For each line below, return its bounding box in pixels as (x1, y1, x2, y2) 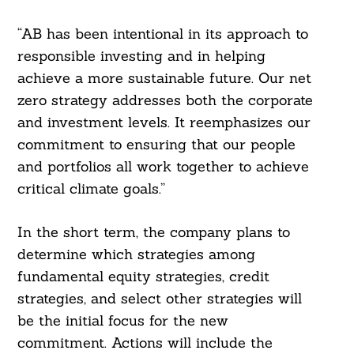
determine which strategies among (17, 245, 255, 264)
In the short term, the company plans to (17, 223, 290, 242)
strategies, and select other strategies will (17, 289, 302, 308)
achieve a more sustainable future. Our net (17, 69, 311, 88)
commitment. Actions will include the (17, 333, 273, 352)
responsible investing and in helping (17, 47, 265, 66)
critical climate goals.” (17, 179, 165, 198)
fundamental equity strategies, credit (17, 267, 269, 286)
